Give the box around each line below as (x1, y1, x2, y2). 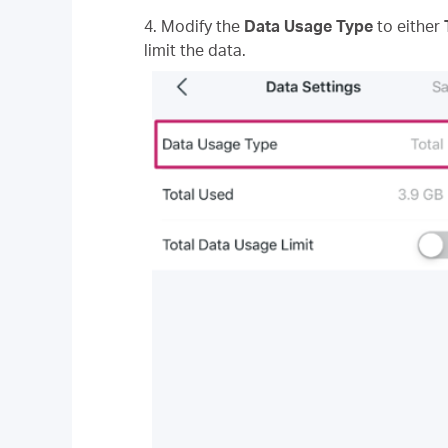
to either (373, 16, 444, 37)
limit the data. (144, 40, 246, 61)
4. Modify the (144, 16, 240, 37)
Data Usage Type (240, 16, 373, 37)
